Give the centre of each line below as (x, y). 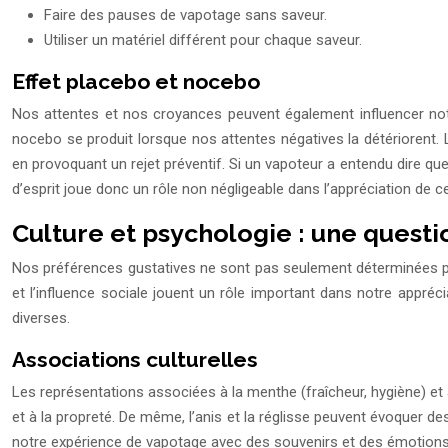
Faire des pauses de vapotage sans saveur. (185, 15)
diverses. (41, 318)
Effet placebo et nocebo (136, 82)
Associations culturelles (135, 360)
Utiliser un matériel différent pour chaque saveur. (203, 40)
